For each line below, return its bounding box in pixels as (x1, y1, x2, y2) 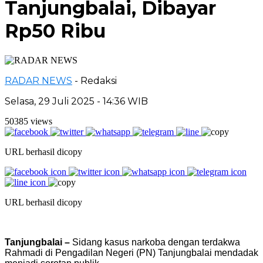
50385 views (5, 116, 52, 126)
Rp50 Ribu (5, 19, 106, 43)
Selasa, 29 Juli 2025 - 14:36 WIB (5, 95, 148, 107)
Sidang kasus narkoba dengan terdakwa (70, 237, 240, 247)
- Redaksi (75, 75, 117, 86)
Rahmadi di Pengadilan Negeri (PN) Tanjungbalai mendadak (5, 247, 258, 258)
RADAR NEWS (5, 75, 72, 86)
